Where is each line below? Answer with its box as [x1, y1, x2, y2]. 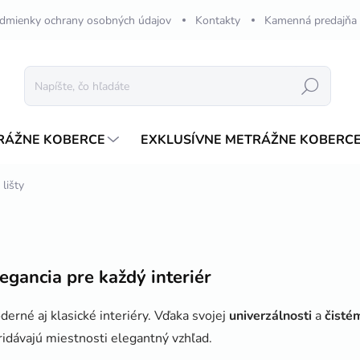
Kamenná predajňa [264, 12, 357, 28]
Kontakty [195, 12, 240, 28]
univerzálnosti [229, 307, 312, 325]
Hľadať [293, 78, 328, 94]
